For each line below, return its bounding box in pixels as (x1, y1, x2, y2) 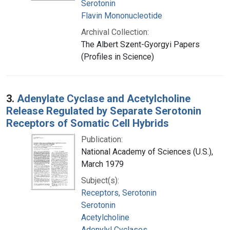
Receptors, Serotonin (81, 187, 157, 198)
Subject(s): (81, 175, 119, 185)
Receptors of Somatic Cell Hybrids (6, 117, 169, 129)
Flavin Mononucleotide (81, 10, 162, 21)
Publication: (81, 134, 123, 144)
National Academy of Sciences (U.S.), (81, 146, 213, 157)
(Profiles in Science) (81, 51, 154, 62)
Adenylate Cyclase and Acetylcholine (17, 92, 190, 105)
